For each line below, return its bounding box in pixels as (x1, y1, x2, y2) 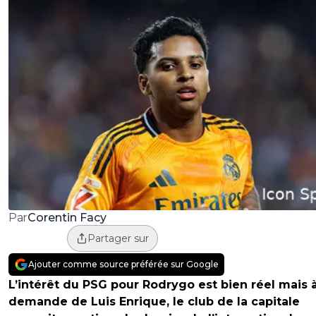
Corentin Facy (27, 210, 107, 224)
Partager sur (87, 232, 149, 245)
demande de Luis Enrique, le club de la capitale (8, 295, 300, 309)
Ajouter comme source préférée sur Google (28, 259, 219, 270)
